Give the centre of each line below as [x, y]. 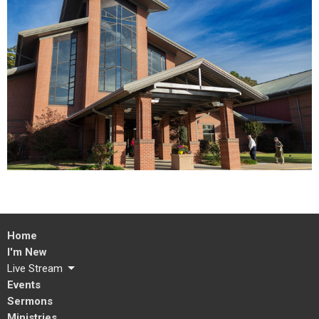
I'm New [27, 252]
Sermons [30, 301]
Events [24, 284]
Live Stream [35, 268]
